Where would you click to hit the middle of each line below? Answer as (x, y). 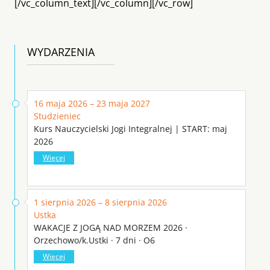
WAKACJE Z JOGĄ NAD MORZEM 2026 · (111, 227)
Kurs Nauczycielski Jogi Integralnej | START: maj (130, 128)
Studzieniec (57, 116)
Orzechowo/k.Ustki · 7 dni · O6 (94, 240)
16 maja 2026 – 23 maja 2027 (92, 103)
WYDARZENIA (61, 52)
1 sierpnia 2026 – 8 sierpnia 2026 (100, 202)
